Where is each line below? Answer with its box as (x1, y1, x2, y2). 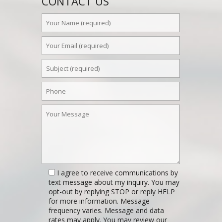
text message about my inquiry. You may (48, 177, 179, 187)
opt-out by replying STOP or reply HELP (48, 187, 175, 197)
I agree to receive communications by (56, 168, 178, 178)
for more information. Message (48, 196, 150, 206)
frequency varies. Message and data (48, 206, 164, 216)
